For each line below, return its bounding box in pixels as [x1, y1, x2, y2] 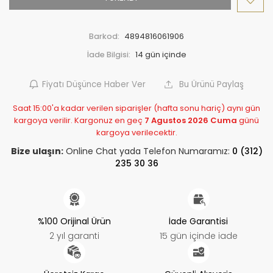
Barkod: [89, 32, 119, 40]
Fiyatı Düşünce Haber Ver [42, 80, 146, 88]
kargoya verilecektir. [96, 128, 177, 136]
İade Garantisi [169, 216, 229, 225]
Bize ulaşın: [10, 146, 63, 155]
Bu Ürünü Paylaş [177, 80, 244, 88]
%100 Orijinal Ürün [38, 216, 112, 225]
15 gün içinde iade [159, 231, 238, 240]
